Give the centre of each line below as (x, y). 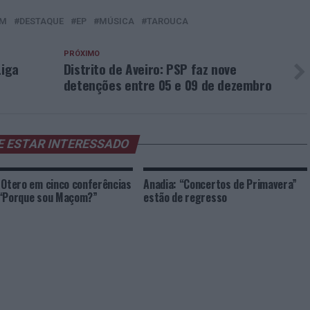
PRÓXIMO (81, 54)
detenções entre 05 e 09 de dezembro (167, 85)
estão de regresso (185, 197)
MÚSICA (117, 21)
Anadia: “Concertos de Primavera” (220, 184)
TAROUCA (167, 21)
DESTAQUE (42, 21)
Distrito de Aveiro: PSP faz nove (150, 69)
